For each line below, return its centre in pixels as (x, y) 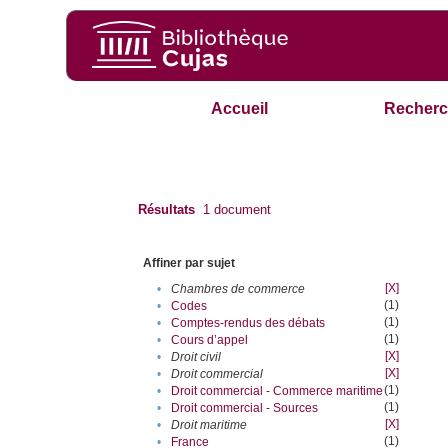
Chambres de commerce (238, 289)
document (241, 210)
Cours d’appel (210, 340)
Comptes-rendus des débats (248, 323)
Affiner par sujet (189, 263)
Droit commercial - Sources (245, 408)
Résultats (167, 210)
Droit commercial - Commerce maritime (277, 391)
